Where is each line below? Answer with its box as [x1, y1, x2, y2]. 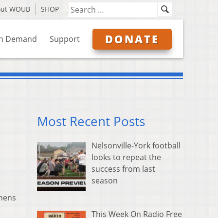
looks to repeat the [91, 152, 161, 163]
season [91, 175, 118, 186]
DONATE [105, 32, 159, 46]
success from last [91, 163, 155, 175]
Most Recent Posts [37, 113, 145, 130]
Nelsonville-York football [91, 140, 181, 151]
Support [50, 34, 80, 44]
